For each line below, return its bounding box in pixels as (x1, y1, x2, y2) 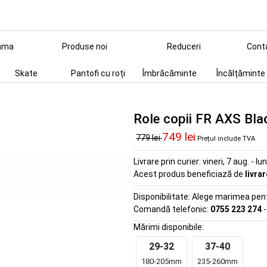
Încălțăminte (216, 69, 265, 78)
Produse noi (62, 42, 107, 51)
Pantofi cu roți (70, 69, 125, 78)
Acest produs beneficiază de (133, 169, 245, 179)
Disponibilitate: (133, 192, 192, 201)
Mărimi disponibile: (133, 222, 204, 232)
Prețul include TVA (197, 135, 255, 142)
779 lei (136, 133, 162, 142)
